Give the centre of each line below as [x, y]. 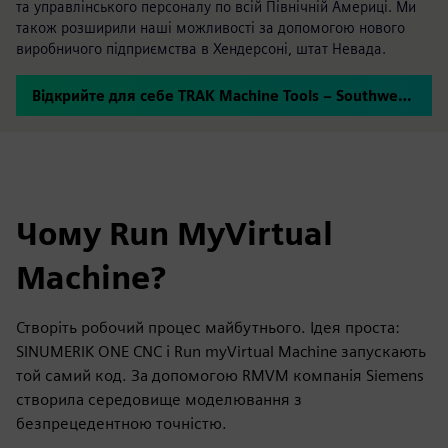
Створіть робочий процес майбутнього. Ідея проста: [208, 327]
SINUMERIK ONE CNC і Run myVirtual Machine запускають [221, 351]
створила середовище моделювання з [159, 399]
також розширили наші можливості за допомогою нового [210, 27]
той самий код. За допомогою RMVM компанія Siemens [220, 375]
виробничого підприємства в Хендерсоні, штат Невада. [201, 48]
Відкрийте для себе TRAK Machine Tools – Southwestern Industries [405, 95]
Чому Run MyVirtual [174, 233]
